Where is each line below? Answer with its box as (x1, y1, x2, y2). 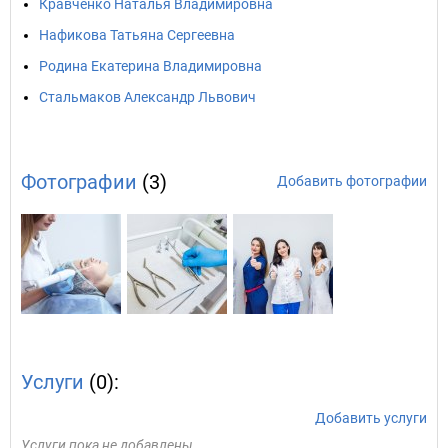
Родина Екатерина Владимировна (39, 58, 262, 74)
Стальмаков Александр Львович (39, 89, 256, 105)
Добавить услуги (315, 410, 427, 426)
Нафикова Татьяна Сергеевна (39, 27, 235, 43)
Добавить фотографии (277, 173, 427, 189)
